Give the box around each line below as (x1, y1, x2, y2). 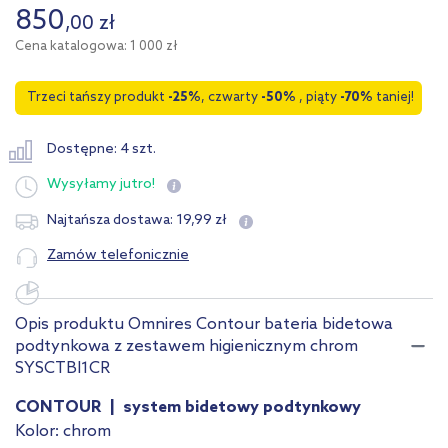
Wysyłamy (47, 176, 117, 194)
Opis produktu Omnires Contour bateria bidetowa (15, 315, 393, 335)
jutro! (120, 176, 155, 194)
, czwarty (201, 90, 261, 106)
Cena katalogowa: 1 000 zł (15, 39, 178, 55)
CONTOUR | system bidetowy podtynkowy (15, 398, 361, 418)
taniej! (373, 90, 414, 106)
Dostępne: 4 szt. (47, 141, 156, 159)
